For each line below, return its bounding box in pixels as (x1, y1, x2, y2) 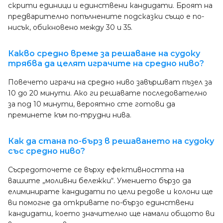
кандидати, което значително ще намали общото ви (8, 209, 215, 218)
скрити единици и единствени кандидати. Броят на (8, 1, 213, 10)
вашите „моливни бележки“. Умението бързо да (8, 176, 191, 185)
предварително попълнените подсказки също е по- (8, 12, 204, 21)
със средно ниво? (8, 146, 85, 156)
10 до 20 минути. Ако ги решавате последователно (8, 89, 207, 98)
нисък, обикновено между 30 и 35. (8, 23, 132, 32)
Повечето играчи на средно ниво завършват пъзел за (8, 78, 212, 87)
